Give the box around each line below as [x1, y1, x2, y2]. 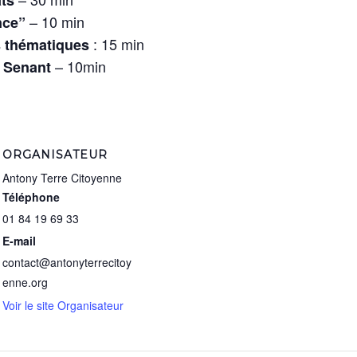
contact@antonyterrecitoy [2, 253, 131, 270]
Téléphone [2, 188, 60, 205]
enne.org [2, 273, 48, 290]
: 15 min [89, 33, 144, 54]
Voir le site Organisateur [2, 296, 124, 313]
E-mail [2, 232, 36, 249]
